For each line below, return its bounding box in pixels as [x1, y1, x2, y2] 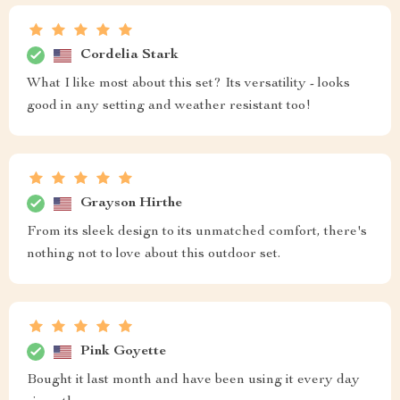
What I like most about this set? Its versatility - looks [27, 77, 350, 92]
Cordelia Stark [80, 47, 179, 62]
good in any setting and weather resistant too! [27, 99, 311, 114]
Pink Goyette [80, 344, 166, 359]
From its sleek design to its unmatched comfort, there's [27, 225, 367, 240]
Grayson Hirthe [80, 196, 182, 211]
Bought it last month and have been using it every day [27, 373, 360, 388]
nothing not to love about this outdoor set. [27, 247, 280, 262]
